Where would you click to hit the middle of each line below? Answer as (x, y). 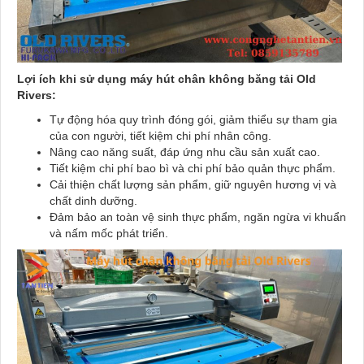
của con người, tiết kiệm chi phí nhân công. (160, 136)
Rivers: (37, 95)
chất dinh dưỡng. (93, 201)
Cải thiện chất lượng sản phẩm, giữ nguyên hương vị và (193, 185)
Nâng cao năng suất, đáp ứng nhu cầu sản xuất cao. (185, 152)
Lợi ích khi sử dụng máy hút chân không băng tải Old (167, 79)
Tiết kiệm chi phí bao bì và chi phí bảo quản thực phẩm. (193, 169)
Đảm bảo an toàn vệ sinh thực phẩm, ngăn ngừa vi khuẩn (198, 217)
